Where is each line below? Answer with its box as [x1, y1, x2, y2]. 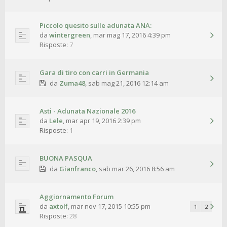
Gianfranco [59, 164, 96, 174]
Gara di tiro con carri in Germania [40, 68, 149, 78]
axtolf [49, 202, 68, 211]
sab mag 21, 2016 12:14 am [88, 79, 169, 88]
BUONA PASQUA [40, 154, 92, 163]
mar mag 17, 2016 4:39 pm [93, 30, 171, 40]
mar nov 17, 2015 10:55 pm [71, 202, 150, 211]
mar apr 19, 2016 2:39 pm [66, 116, 141, 126]
